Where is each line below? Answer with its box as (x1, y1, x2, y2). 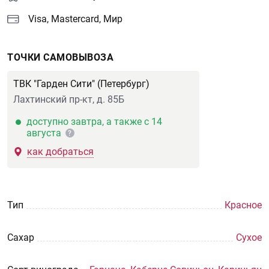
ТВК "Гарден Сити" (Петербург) (13, 78, 150, 89)
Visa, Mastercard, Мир (28, 13, 122, 25)
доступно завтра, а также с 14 (26, 116, 163, 127)
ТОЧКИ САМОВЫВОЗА (7, 52, 113, 63)
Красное (225, 199, 262, 211)
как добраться (27, 146, 94, 157)
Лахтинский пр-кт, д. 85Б (13, 94, 124, 105)
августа (26, 127, 64, 139)
